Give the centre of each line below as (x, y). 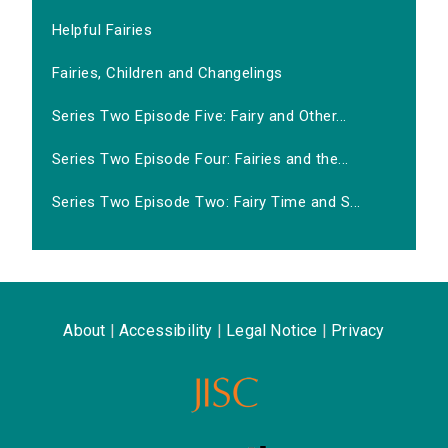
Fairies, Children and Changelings (167, 73)
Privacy (358, 331)
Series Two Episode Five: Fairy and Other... (199, 116)
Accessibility (165, 331)
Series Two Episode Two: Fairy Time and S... (206, 202)
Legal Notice (272, 331)
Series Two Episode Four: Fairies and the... (200, 159)
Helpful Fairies (102, 30)
